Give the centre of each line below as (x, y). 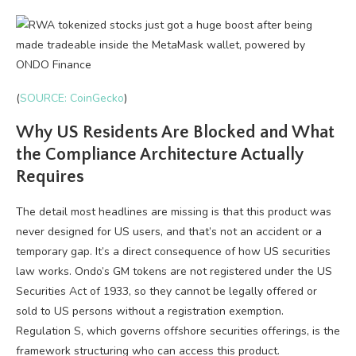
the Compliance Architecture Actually (160, 155)
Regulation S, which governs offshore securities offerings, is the (178, 331)
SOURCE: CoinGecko (72, 98)
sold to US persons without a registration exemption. (150, 311)
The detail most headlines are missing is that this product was (174, 212)
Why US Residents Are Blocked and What (175, 132)
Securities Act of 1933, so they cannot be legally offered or (166, 291)
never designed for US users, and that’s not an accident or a (169, 232)
